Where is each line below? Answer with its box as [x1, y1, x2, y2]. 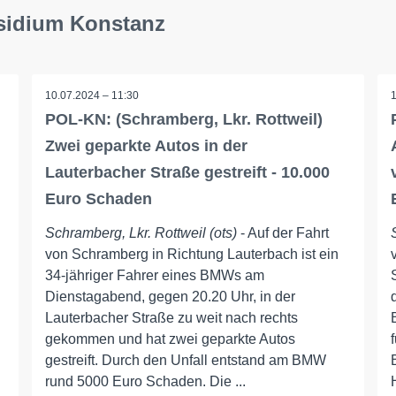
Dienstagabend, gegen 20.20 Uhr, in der [44, 289, 295, 304]
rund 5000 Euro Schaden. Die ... [44, 374, 246, 389]
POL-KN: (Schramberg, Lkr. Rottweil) [44, 110, 323, 128]
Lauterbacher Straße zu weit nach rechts [44, 310, 298, 325]
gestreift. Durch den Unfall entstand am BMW [44, 353, 326, 368]
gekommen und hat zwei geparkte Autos [44, 331, 295, 346]
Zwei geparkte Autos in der [44, 137, 247, 155]
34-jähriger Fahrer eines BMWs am [44, 268, 264, 283]
